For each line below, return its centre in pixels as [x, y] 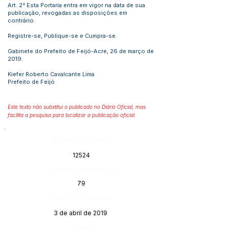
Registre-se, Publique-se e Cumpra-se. [62, 36]
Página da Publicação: [81, 169]
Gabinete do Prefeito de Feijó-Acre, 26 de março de [81, 51]
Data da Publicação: [81, 197]
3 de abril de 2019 [80, 213]
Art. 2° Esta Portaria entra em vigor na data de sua [76, 5]
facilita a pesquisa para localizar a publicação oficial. [72, 115]
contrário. [21, 20]
